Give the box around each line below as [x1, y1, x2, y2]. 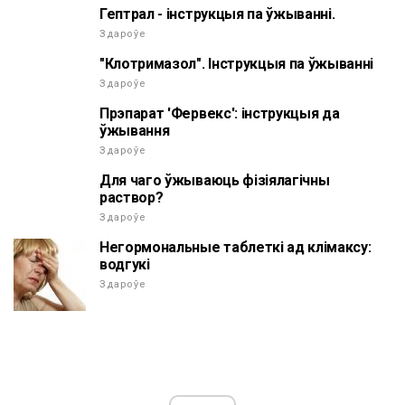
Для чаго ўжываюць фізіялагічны [99, 171, 330, 189]
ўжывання [99, 121, 170, 139]
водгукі [99, 255, 150, 273]
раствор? [99, 188, 164, 206]
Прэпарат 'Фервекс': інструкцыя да [99, 104, 340, 122]
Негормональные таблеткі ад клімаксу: [99, 238, 372, 256]
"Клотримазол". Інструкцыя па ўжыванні [99, 54, 374, 72]
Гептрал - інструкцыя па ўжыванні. [99, 5, 335, 23]
